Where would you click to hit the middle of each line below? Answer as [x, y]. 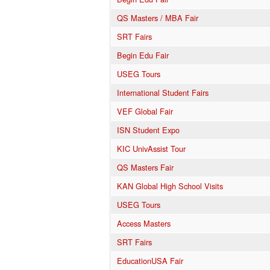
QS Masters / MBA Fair [158, 17]
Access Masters [144, 223]
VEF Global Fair [145, 111]
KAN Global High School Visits [170, 186]
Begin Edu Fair [143, 55]
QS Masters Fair [145, 167]
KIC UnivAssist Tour [151, 148]
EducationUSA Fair [150, 260]
